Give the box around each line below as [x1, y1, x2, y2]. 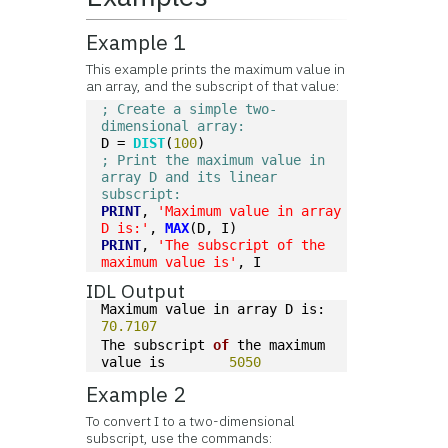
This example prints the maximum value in [86, 60, 346, 78]
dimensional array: [101, 118, 246, 134]
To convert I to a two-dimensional [86, 412, 296, 430]
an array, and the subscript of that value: [86, 77, 340, 95]
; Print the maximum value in [101, 152, 326, 168]
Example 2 [86, 381, 186, 408]
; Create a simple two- [101, 101, 278, 117]
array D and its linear [101, 169, 278, 185]
